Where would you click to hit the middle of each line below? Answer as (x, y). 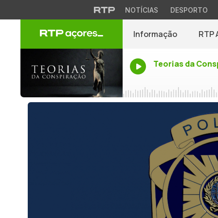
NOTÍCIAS (141, 10)
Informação (155, 34)
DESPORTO (189, 10)
